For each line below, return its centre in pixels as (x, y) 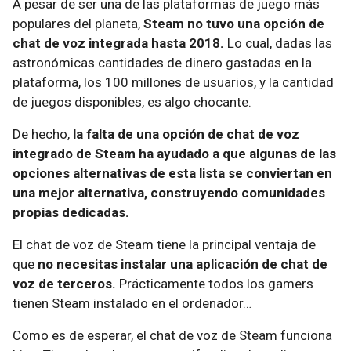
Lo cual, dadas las (278, 43)
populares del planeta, (78, 24)
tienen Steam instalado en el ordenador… (132, 303)
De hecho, (43, 134)
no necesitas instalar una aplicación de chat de (183, 264)
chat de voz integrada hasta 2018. (118, 43)
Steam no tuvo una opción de (234, 24)
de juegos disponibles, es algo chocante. (132, 102)
